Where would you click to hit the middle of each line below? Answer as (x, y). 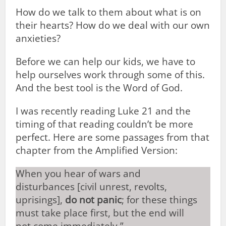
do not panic (94, 200)
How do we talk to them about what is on (109, 12)
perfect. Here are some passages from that (113, 137)
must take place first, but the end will (100, 213)
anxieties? (38, 38)
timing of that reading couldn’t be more (105, 124)
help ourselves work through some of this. (110, 75)
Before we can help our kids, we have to (106, 62)
